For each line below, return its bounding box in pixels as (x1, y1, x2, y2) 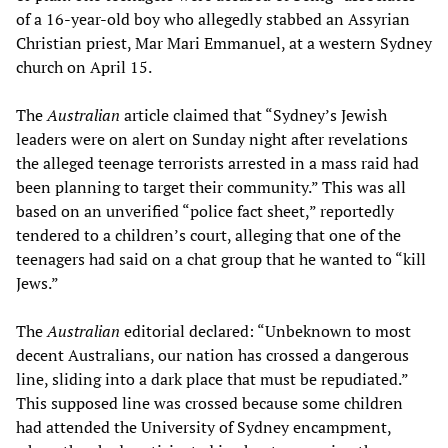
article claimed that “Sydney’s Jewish (120, 103, 387, 126)
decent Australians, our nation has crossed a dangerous (16, 343, 409, 366)
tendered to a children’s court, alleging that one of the (16, 223, 401, 246)
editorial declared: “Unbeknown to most (120, 319, 411, 342)
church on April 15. (16, 55, 152, 78)
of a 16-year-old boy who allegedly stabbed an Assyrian (16, 7, 410, 30)
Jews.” (16, 271, 59, 294)
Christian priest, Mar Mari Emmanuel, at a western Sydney (16, 31, 432, 54)
